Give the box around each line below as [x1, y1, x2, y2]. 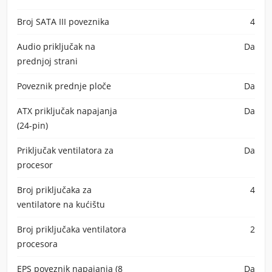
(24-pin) [17, 120, 48, 131]
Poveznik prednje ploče [17, 80, 111, 92]
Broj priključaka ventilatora [17, 223, 126, 235]
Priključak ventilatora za [17, 144, 114, 156]
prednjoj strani [17, 55, 78, 67]
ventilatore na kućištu [17, 199, 105, 210]
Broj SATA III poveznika [17, 16, 109, 27]
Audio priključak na [17, 41, 95, 52]
